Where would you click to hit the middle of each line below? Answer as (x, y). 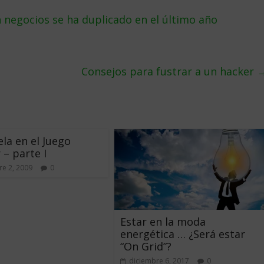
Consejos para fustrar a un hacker (169, 71)
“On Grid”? (146, 246)
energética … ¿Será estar (183, 234)
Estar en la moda (163, 221)
